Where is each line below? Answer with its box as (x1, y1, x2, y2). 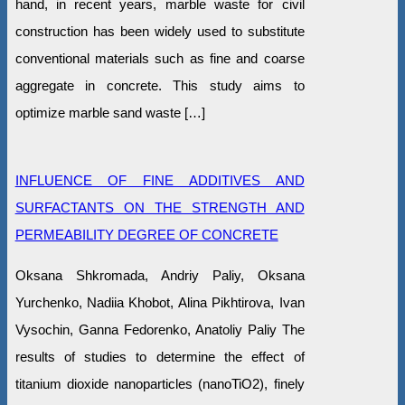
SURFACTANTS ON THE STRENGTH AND (14, 199, 305, 215)
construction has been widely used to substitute (14, 23, 305, 39)
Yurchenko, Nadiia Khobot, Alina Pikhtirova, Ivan (14, 294, 305, 310)
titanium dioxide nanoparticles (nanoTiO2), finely (14, 375, 305, 391)
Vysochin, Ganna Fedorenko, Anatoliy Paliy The (14, 321, 305, 337)
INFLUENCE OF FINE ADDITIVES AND (14, 172, 305, 188)
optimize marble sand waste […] (14, 104, 205, 120)
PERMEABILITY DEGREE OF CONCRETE (14, 226, 278, 242)
